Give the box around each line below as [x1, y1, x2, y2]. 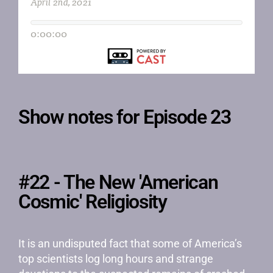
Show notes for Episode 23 [18, 105, 231, 129]
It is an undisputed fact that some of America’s [18, 237, 242, 250]
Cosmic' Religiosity [18, 190, 167, 213]
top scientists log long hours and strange [18, 252, 213, 265]
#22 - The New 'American [18, 171, 218, 194]
